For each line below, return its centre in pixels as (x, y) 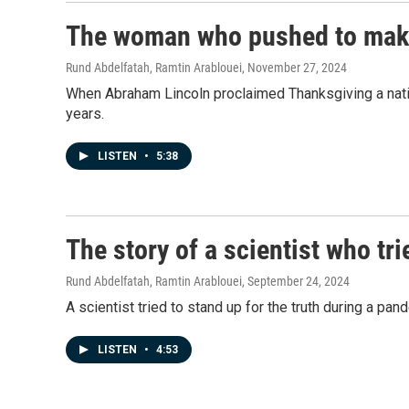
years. (85, 114)
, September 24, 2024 (296, 281)
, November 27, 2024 (294, 68)
